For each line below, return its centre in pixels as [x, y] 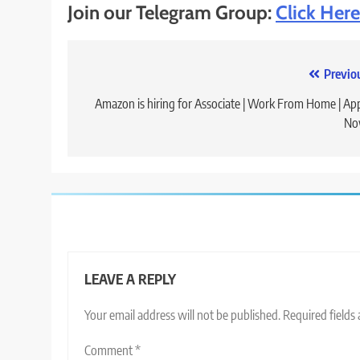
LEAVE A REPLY [130, 279]
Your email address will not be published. [182, 315]
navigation [126, 107]
